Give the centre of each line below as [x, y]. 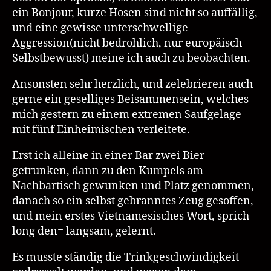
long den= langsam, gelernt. [84, 232]
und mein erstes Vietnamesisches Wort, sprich [131, 217]
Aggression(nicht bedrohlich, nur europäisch [127, 44]
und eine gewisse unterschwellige [100, 28]
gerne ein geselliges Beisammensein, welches [130, 100]
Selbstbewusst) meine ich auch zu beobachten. [131, 59]
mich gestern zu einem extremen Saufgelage [127, 115]
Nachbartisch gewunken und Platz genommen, [133, 186]
